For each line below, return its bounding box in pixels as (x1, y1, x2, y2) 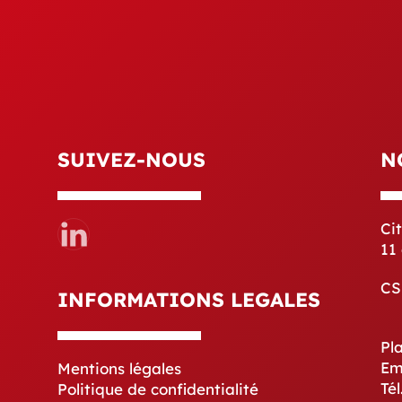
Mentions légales (57, 359, 181, 378)
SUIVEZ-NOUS (57, 147, 205, 172)
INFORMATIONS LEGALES (57, 287, 320, 312)
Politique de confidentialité (57, 380, 258, 398)
